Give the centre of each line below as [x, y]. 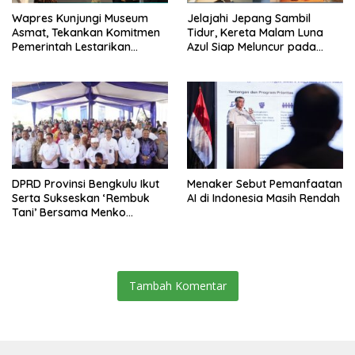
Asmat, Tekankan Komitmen [86, 32]
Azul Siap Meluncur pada [252, 46]
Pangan [32, 227]
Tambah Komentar [177, 286]
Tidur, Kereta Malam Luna [255, 32]
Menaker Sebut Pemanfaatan [265, 184]
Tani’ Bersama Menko [69, 213]
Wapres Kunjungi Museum [80, 18]
